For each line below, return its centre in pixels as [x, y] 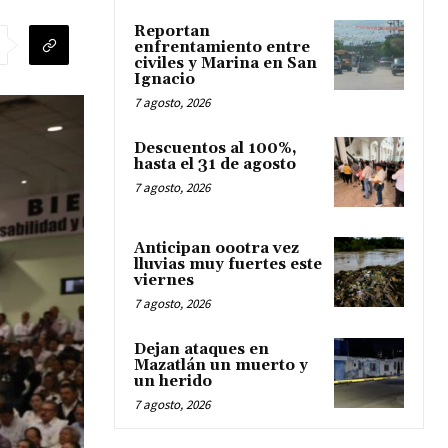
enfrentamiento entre [222, 47]
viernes [164, 280]
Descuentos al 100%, [215, 148]
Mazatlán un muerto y [221, 365]
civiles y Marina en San [225, 63]
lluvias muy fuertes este [228, 264]
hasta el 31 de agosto [215, 164]
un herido [173, 381]
